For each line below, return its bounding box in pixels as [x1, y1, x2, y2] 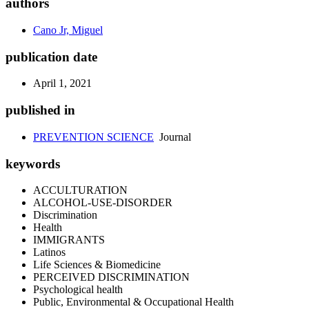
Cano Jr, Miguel [33, 24, 103, 36]
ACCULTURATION [33, 184, 128, 197]
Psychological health [33, 283, 123, 296]
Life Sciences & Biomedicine [33, 259, 161, 271]
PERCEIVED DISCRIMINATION [33, 271, 190, 283]
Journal [154, 130, 191, 143]
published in [6, 103, 75, 118]
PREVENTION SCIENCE [33, 130, 154, 143]
